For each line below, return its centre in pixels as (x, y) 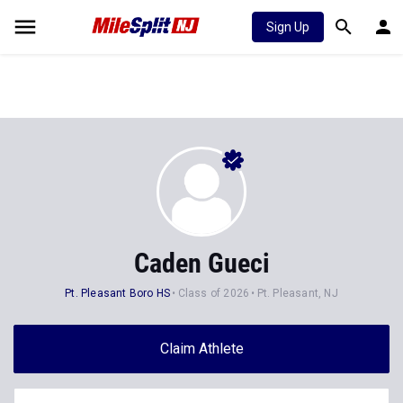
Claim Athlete (201, 349)
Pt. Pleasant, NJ (297, 293)
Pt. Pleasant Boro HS (118, 293)
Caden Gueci (201, 263)
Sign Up (288, 27)
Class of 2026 (214, 293)
